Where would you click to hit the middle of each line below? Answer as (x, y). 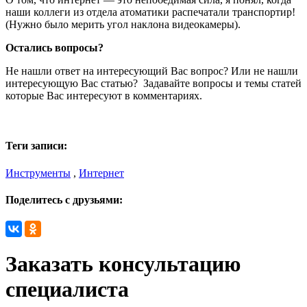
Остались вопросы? (54, 47)
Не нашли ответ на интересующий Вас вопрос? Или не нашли (152, 71)
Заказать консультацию (123, 264)
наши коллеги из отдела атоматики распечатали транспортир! (150, 12)
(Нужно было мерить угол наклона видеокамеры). (123, 24)
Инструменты (38, 173)
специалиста (67, 290)
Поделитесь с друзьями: (64, 199)
